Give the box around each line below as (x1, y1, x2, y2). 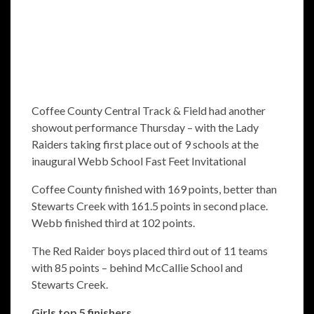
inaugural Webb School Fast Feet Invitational (32, 154, 246, 168)
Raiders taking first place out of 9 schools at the (32, 137, 259, 151)
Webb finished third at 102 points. (32, 216, 195, 230)
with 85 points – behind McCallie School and (32, 261, 243, 275)
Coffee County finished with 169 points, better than (32, 182, 277, 196)
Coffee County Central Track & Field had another (32, 104, 266, 118)
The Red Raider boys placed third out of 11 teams (32, 244, 268, 258)
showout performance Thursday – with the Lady (32, 121, 259, 135)
